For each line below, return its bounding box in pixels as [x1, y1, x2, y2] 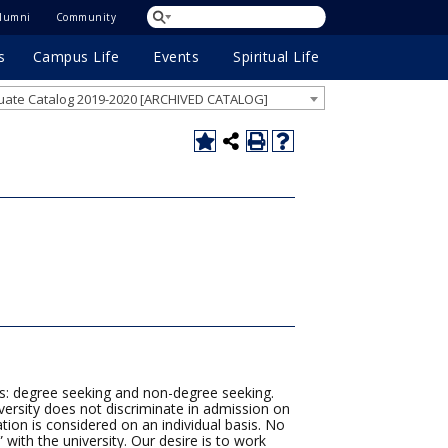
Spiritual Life [233, 47, 319, 66]
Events [153, 47, 199, 66]
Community [55, 10, 116, 24]
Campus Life [32, 47, 120, 66]
